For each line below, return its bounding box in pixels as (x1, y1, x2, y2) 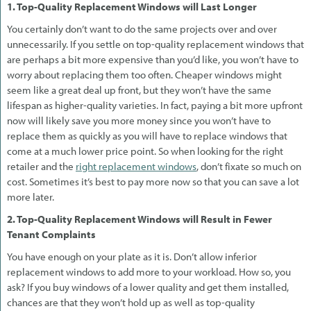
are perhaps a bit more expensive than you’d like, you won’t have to (7, 52, 299, 66)
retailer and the (7, 159, 76, 173)
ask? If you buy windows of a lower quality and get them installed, (7, 280, 289, 294)
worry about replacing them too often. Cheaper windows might (7, 67, 282, 81)
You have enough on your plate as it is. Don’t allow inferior (7, 249, 257, 263)
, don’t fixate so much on (196, 159, 301, 173)
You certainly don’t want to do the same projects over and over (7, 22, 277, 35)
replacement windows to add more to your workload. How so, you (7, 264, 291, 278)
